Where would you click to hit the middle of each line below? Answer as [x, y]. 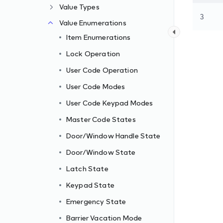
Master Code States [101, 119]
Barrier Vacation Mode [104, 218]
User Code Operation [102, 70]
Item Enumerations [99, 37]
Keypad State [90, 185]
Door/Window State [101, 152]
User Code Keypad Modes [110, 103]
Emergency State [96, 201]
